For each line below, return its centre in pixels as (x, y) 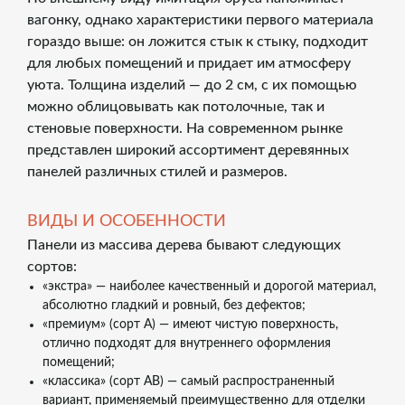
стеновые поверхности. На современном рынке (185, 128)
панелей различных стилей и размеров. (157, 172)
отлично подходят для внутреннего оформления (187, 344)
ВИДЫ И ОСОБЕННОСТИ (127, 221)
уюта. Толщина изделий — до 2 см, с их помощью (192, 85)
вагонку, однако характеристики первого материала (200, 20)
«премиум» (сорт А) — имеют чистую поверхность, (190, 325)
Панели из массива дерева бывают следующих (184, 245)
